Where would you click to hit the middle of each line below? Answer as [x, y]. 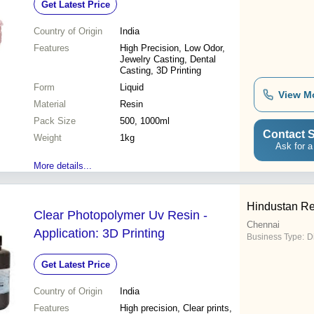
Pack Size [55, 121]
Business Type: [275, 237]
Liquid [132, 88]
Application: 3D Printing [99, 234]
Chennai [263, 225]
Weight [48, 138]
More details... [63, 166]
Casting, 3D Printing [161, 71]
